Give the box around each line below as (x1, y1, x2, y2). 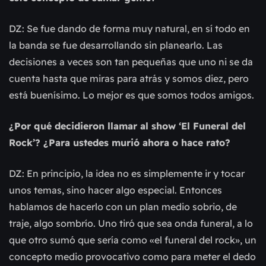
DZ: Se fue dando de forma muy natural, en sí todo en (9, 22, 250, 34)
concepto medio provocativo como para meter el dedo (9, 250, 256, 262)
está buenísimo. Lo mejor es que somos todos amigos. (9, 88, 254, 101)
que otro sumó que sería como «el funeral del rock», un (9, 233, 256, 246)
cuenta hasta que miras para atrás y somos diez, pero (9, 72, 249, 84)
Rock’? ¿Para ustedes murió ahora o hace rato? (9, 136, 230, 148)
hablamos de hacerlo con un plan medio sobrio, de (9, 200, 237, 213)
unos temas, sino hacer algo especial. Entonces (9, 183, 222, 196)
